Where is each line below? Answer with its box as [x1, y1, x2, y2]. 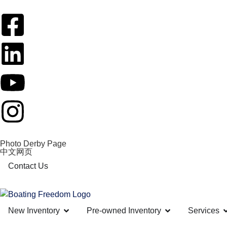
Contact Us [8, 162, 48, 170]
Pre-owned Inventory [87, 206, 161, 215]
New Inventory [8, 206, 60, 215]
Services [188, 206, 219, 215]
